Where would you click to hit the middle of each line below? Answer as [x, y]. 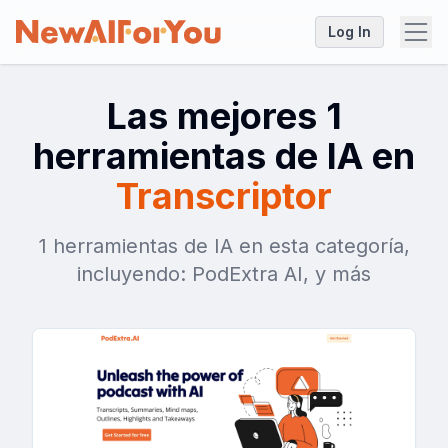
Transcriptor [224, 196]
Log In [349, 31]
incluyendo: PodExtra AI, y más [224, 274]
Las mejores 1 [224, 116]
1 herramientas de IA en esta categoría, [224, 246]
